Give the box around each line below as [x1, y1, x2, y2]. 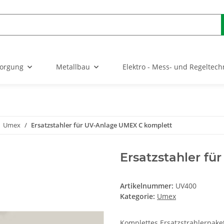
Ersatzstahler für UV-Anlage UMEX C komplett [31, 120, 172, 130]
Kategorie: [120, 191, 157, 201]
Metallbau [56, 62, 90, 72]
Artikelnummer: [120, 181, 175, 191]
